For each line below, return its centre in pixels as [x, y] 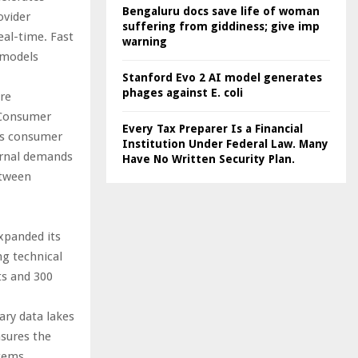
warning [145, 42]
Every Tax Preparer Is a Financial [213, 129]
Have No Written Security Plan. [209, 159]
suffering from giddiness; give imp [221, 26]
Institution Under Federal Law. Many [225, 144]
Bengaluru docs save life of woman [221, 11]
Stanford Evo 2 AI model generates [222, 78]
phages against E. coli [183, 93]
